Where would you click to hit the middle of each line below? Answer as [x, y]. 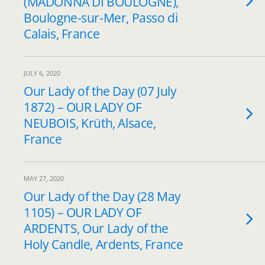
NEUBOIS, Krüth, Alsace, [90, 123]
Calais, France [62, 34]
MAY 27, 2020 [44, 178]
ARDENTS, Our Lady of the [96, 228]
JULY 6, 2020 [42, 73]
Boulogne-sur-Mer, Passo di [101, 18]
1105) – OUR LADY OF [83, 212]
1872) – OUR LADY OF [83, 107]
